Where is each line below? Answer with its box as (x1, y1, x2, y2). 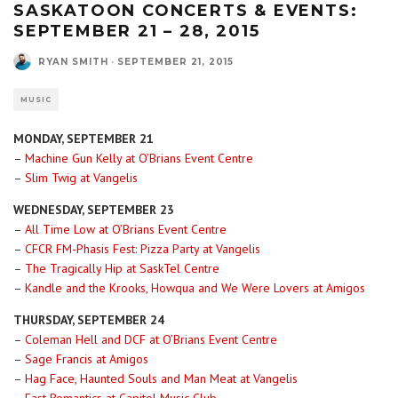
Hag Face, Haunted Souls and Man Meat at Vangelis (25, 370, 298, 386)
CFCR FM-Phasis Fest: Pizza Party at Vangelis (25, 241, 260, 257)
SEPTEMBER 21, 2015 (117, 55, 234, 68)
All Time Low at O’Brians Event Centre (25, 221, 227, 237)
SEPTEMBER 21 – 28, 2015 (13, 21, 260, 41)
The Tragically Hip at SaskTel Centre (25, 260, 219, 276)
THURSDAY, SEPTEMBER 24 (13, 312, 164, 328)
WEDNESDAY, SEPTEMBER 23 (13, 202, 174, 218)
